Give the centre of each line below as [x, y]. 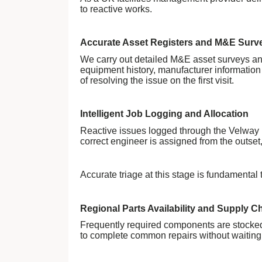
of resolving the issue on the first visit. [157, 80]
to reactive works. [116, 9]
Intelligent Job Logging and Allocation [164, 114]
